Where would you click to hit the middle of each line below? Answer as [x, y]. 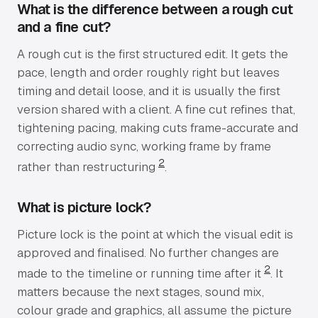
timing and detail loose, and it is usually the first [149, 91]
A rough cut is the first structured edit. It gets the [153, 54]
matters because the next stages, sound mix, [141, 291]
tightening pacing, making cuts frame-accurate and [158, 128]
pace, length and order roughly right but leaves [148, 73]
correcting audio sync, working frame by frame [144, 147]
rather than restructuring [88, 167]
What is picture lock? [84, 208]
